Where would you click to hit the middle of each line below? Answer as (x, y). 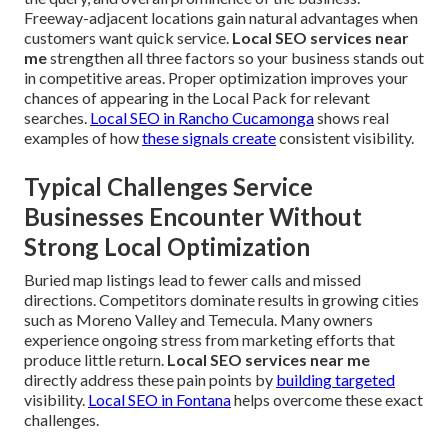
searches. (57, 118)
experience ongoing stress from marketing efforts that (209, 340)
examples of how (83, 138)
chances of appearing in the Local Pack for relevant (197, 98)
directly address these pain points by (150, 380)
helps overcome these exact (327, 400)
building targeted (335, 380)
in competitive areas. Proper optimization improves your (216, 78)
